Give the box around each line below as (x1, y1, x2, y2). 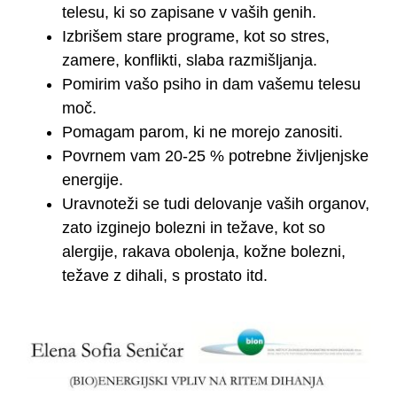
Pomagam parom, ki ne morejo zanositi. (62, 123, 343, 142)
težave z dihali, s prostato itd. (62, 267, 268, 285)
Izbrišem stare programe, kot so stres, (62, 27, 330, 46)
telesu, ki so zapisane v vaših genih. (62, 4, 316, 22)
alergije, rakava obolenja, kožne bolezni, (62, 243, 346, 261)
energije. (62, 171, 123, 190)
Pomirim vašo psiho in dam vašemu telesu (62, 75, 361, 94)
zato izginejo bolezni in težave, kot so (62, 219, 325, 237)
